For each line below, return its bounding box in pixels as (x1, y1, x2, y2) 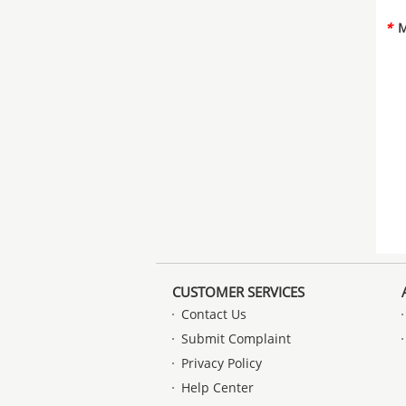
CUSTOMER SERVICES (172, 283, 304, 301)
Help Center (181, 379, 254, 396)
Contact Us (181, 305, 246, 323)
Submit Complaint (181, 330, 291, 347)
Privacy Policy (181, 354, 262, 372)
